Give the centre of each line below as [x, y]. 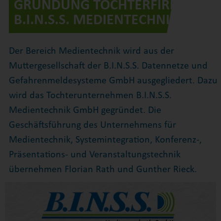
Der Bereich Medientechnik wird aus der [91, 51]
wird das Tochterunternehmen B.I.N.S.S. [90, 95]
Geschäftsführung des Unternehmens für [92, 125]
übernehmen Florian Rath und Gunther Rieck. [103, 169]
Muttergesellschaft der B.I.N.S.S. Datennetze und [108, 66]
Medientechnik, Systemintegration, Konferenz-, [105, 140]
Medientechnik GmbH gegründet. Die [85, 110]
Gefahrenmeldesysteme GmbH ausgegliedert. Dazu [113, 81]
